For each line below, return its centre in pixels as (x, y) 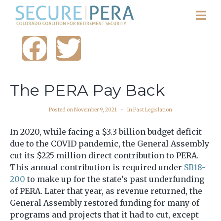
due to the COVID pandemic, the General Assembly (110, 143)
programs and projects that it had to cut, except (104, 214)
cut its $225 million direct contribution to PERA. (104, 155)
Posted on (61, 110)
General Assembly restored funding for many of (105, 203)
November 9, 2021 (95, 110)
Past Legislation (153, 110)
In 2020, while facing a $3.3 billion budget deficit (106, 131)
